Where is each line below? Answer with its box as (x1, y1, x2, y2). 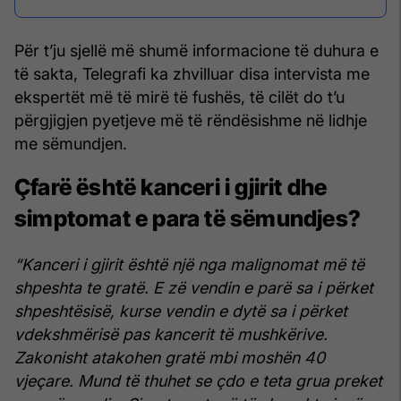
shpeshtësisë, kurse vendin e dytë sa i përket (14, 301, 347, 320)
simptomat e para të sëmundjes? (14, 205, 362, 233)
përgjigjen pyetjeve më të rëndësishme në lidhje (14, 111, 367, 131)
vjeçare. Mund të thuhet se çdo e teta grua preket (14, 371, 382, 390)
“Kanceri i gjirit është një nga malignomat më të (14, 254, 364, 274)
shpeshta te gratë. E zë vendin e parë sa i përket (14, 277, 373, 297)
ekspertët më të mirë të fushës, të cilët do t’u (14, 88, 345, 107)
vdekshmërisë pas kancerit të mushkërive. (14, 324, 328, 344)
